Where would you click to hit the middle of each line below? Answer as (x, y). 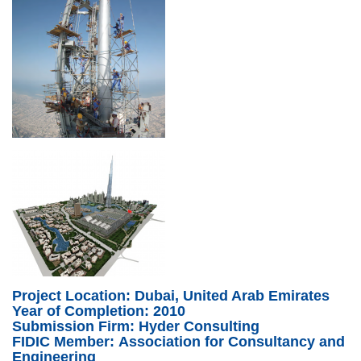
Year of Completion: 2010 (99, 311)
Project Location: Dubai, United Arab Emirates (173, 296)
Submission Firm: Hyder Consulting (136, 326)
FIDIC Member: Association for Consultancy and (178, 342)
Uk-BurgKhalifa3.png (77, 160)
